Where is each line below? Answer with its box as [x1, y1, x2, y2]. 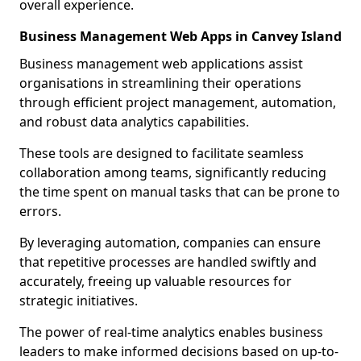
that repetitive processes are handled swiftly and [19, 253, 317, 271]
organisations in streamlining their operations [19, 74, 301, 92]
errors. [19, 202, 61, 220]
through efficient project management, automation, [19, 93, 336, 111]
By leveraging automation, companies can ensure [19, 234, 321, 251]
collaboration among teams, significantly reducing [19, 164, 326, 181]
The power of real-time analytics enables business [19, 323, 323, 341]
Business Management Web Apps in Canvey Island [19, 27, 342, 45]
